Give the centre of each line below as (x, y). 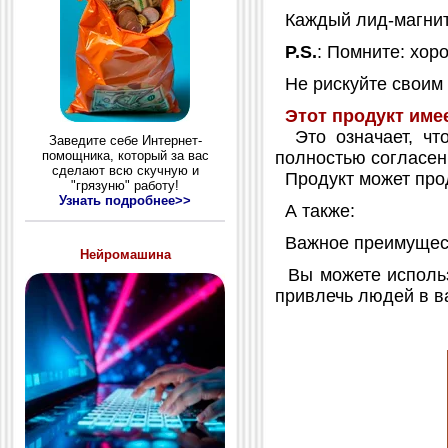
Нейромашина (125, 254)
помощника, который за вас (125, 156)
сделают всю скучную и (125, 171)
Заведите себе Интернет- (125, 141)
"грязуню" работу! (125, 186)
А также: (315, 210)
